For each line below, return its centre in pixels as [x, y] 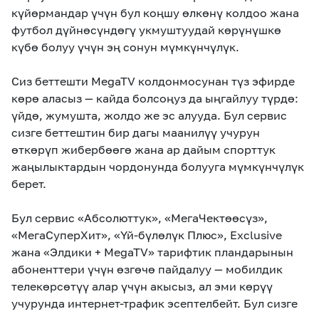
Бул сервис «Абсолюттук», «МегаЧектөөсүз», [140, 218]
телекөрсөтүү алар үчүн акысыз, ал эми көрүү [142, 286]
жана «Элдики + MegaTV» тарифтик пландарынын [152, 252]
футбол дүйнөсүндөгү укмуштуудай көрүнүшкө [146, 30]
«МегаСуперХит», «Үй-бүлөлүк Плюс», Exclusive [147, 235]
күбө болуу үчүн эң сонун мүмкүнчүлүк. [125, 47]
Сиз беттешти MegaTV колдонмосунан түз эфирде [153, 81]
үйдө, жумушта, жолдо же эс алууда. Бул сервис [149, 115]
